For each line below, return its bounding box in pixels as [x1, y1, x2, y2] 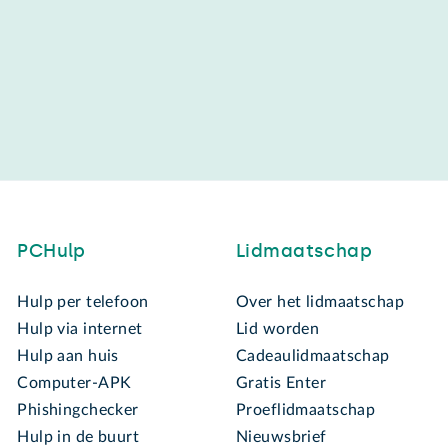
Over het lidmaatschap [235, 293, 405, 310]
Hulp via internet [17, 320, 143, 337]
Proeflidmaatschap [235, 401, 376, 418]
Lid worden [235, 320, 320, 337]
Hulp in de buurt [17, 428, 140, 445]
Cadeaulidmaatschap [235, 347, 390, 364]
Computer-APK [17, 374, 132, 391]
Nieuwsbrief [235, 428, 327, 445]
